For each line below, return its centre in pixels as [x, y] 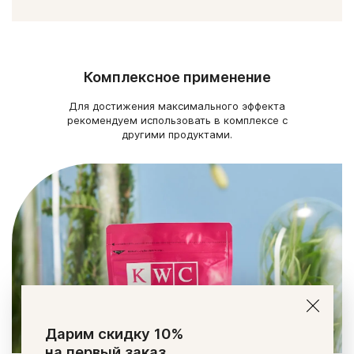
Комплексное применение [177, 77]
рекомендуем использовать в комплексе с [177, 120]
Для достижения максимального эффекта [177, 105]
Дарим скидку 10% [114, 333]
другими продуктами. [177, 134]
